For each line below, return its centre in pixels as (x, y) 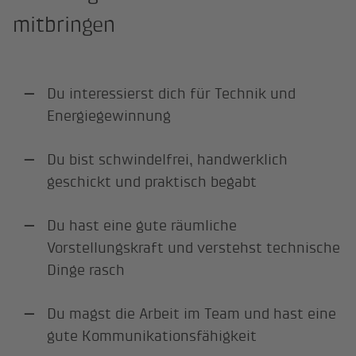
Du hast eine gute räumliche (142, 225)
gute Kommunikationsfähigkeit (152, 335)
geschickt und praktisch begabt (152, 182)
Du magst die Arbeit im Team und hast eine (192, 313)
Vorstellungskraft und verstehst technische (194, 248)
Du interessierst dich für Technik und (172, 94)
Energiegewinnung (109, 116)
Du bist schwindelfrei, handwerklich (168, 160)
